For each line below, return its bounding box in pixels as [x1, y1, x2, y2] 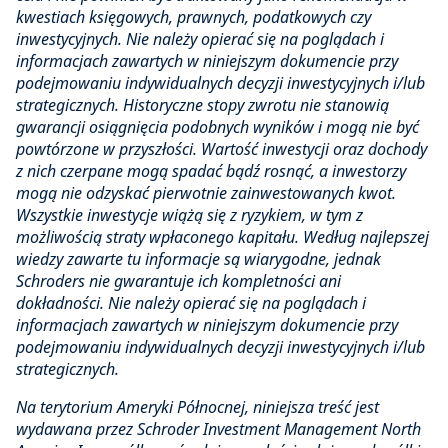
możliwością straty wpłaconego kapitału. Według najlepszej [16, 226, 429, 249]
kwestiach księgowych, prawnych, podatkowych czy [16, 6, 371, 29]
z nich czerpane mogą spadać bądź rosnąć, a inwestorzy [16, 160, 406, 183]
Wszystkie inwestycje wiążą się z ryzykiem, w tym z [16, 204, 363, 227]
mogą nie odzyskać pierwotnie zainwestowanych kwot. [16, 182, 396, 205]
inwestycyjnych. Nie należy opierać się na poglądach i [16, 28, 384, 51]
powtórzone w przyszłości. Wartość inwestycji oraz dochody [16, 138, 427, 161]
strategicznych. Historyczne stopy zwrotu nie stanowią [16, 94, 389, 117]
